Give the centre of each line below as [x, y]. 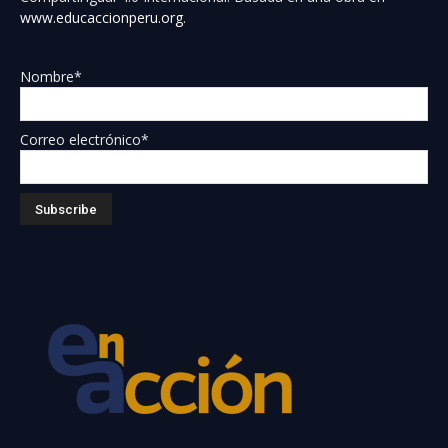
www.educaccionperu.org [101, 17]
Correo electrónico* [84, 140]
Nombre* [51, 76]
